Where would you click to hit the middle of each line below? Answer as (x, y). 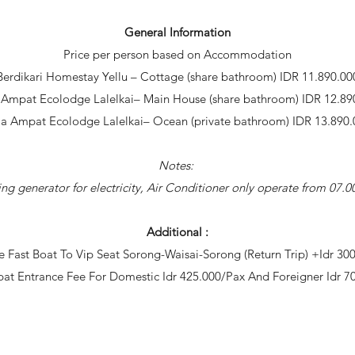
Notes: (177, 165)
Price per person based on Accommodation (177, 54)
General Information (177, 32)
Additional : (177, 232)
